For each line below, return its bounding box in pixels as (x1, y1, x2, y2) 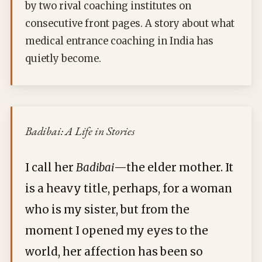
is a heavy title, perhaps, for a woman (25, 182, 232, 195)
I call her (25, 161, 76, 174)
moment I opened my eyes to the (25, 224, 208, 237)
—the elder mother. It (114, 161, 233, 174)
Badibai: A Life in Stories (25, 123, 135, 139)
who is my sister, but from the (25, 203, 189, 216)
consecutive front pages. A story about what (25, 18, 235, 30)
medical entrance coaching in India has (25, 35, 213, 47)
